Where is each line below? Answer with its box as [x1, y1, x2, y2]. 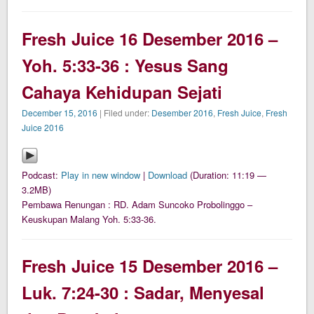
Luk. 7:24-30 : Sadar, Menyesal [22, 280, 265, 305]
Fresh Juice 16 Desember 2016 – [22, 26, 278, 50]
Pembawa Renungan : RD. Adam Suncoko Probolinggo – [22, 197, 253, 211]
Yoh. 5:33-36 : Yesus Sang [22, 53, 229, 77]
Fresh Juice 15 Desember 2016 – [22, 254, 278, 278]
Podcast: [22, 168, 62, 182]
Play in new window [61, 168, 141, 182]
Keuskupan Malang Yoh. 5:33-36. [22, 212, 163, 226]
